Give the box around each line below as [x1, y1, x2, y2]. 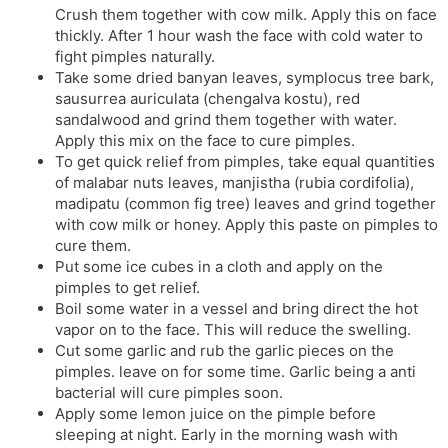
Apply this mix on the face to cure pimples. [55, 130, 355, 150]
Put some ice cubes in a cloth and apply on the [55, 256, 383, 276]
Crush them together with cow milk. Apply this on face [55, 4, 437, 24]
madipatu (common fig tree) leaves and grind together [55, 193, 436, 213]
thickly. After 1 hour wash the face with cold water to [55, 25, 423, 45]
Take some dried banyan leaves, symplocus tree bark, [55, 67, 434, 87]
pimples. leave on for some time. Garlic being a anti [55, 361, 416, 381]
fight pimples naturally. [55, 46, 215, 66]
